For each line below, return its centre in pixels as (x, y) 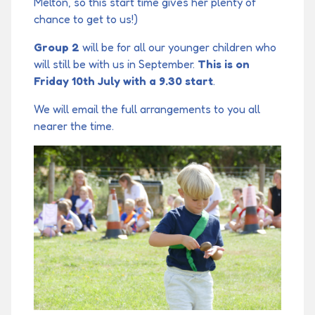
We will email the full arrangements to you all (147, 109)
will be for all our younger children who (179, 47)
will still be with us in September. (116, 64)
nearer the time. (74, 126)
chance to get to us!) (86, 19)
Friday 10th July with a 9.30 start (123, 81)
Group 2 (58, 47)
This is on (224, 64)
